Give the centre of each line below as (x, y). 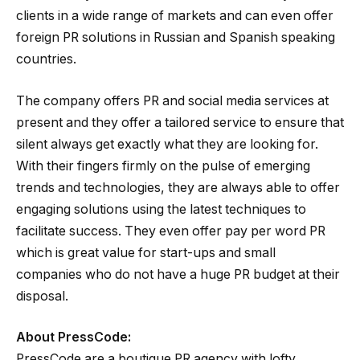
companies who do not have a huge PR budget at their (178, 274)
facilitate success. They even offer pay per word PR (171, 231)
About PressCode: (74, 337)
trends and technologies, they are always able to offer (178, 187)
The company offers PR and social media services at (172, 100)
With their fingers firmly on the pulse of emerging (163, 166)
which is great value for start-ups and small (146, 252)
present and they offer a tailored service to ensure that (180, 122)
